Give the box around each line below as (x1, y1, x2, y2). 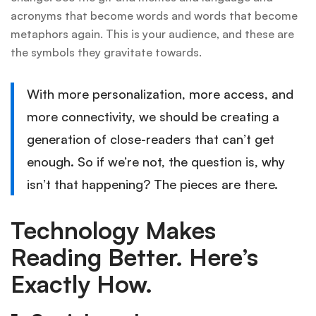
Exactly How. (11, 269, 152, 299)
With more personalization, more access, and (26, 86, 293, 102)
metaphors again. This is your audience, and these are (11, 27, 294, 42)
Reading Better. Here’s (11, 242, 258, 272)
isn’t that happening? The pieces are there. (26, 176, 278, 193)
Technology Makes (11, 215, 216, 245)
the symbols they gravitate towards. (11, 45, 202, 60)
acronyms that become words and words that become (11, 8, 298, 23)
